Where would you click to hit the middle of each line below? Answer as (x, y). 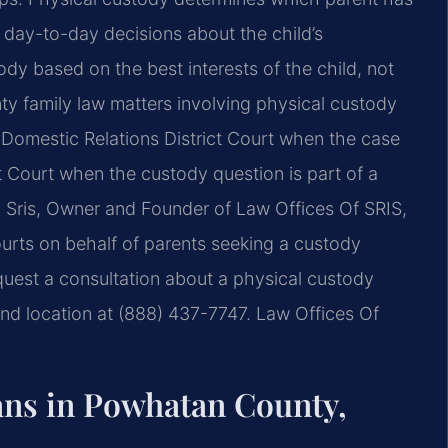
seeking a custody (283, 244)
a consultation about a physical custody (206, 279)
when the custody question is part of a (216, 174)
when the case (337, 139)
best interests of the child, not (268, 69)
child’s (295, 34)
